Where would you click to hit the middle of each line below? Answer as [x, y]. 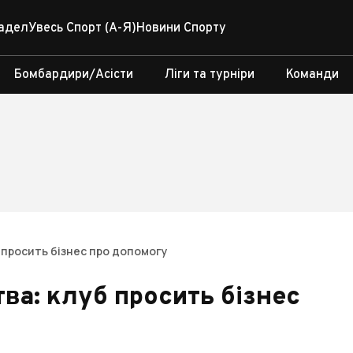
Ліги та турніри [210, 75]
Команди [312, 75]
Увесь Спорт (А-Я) [82, 28]
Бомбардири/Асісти [74, 75]
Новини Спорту [181, 28]
